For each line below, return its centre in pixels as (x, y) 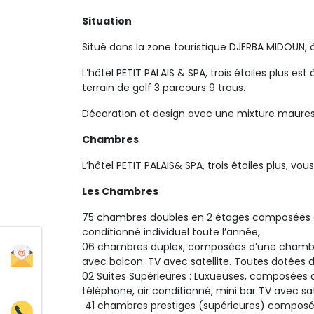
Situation (107, 21)
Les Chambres (120, 191)
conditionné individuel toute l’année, (172, 232)
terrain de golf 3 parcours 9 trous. (164, 88)
